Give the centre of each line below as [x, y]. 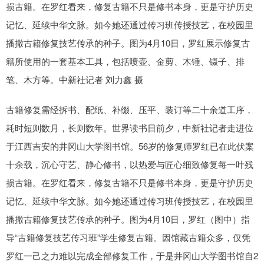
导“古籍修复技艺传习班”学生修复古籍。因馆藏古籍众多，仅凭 [128, 237]
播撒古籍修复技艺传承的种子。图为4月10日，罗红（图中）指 [128, 219]
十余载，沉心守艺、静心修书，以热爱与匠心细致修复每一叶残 [130, 164]
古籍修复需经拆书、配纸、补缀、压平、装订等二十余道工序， [130, 109]
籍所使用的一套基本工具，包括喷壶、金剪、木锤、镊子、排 [125, 61]
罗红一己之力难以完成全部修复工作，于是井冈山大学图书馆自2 [132, 255]
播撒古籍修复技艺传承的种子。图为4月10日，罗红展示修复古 [128, 43]
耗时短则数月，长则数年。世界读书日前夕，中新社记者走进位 [130, 128]
